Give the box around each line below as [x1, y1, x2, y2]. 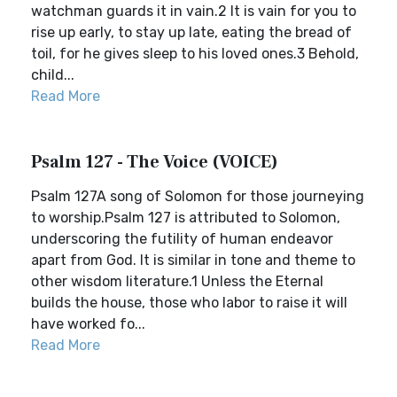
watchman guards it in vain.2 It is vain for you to [31, 3, 356, 19]
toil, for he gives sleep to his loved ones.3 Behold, [31, 45, 359, 62]
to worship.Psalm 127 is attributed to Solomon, [31, 209, 340, 226]
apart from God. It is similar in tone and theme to [31, 252, 355, 269]
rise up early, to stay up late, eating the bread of [31, 24, 352, 41]
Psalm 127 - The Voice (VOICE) [31, 151, 278, 174]
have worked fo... [31, 315, 145, 332]
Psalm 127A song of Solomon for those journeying [31, 188, 364, 205]
